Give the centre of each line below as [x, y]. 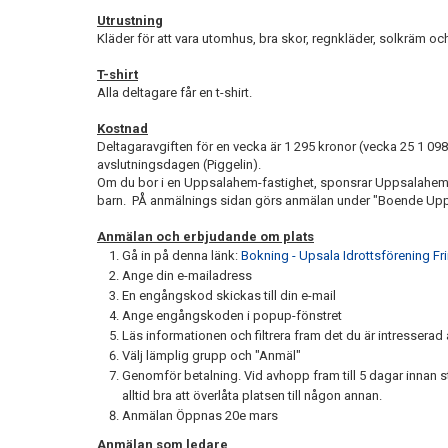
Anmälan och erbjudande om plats [205, 236]
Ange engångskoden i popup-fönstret [232, 315]
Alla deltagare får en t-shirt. [176, 92]
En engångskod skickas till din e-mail [229, 295]
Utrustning [130, 20]
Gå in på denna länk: [181, 255]
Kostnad [122, 128]
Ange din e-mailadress [187, 275]
